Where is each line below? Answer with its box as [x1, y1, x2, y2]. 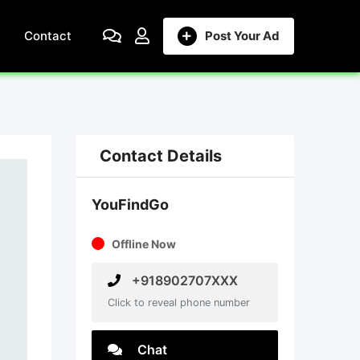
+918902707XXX [128, 272, 238, 288]
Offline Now [111, 237, 176, 251]
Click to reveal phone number [107, 297, 250, 309]
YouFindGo [91, 196, 169, 213]
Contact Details [99, 146, 222, 166]
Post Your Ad [204, 28, 280, 43]
